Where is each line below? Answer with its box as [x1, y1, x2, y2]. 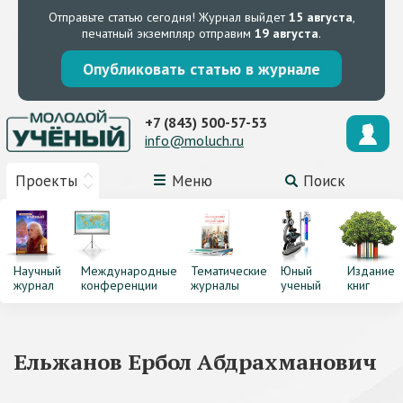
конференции [80, 277, 157, 293]
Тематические [190, 263, 267, 279]
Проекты [15, 171, 77, 191]
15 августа [288, 9, 353, 25]
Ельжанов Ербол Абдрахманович [13, 347, 377, 376]
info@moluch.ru [145, 130, 244, 149]
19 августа [255, 25, 318, 41]
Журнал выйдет [194, 9, 289, 25]
